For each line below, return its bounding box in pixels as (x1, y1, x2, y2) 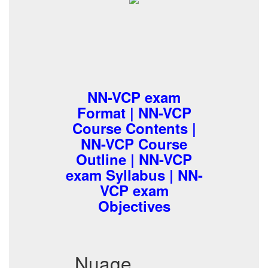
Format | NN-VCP (77, 102, 191, 123)
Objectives (98, 196, 170, 216)
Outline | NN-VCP (76, 149, 192, 169)
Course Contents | (72, 118, 196, 138)
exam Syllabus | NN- (65, 165, 203, 185)
